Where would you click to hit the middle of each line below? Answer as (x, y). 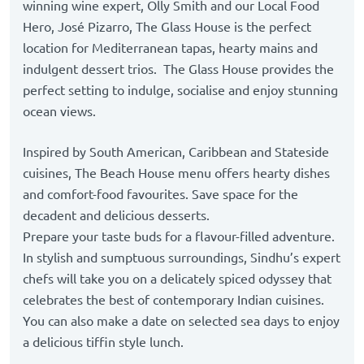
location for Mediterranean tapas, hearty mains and (170, 48)
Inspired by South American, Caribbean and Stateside (176, 152)
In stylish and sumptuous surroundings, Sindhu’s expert (182, 258)
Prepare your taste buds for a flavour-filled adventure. (179, 237)
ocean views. (59, 112)
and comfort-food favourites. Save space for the (160, 195)
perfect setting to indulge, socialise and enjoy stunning (180, 91)
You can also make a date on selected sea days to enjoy (181, 321)
